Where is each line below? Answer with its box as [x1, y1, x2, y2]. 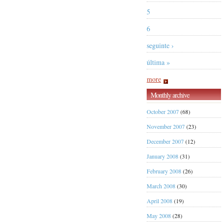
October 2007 [147, 107, 179, 115]
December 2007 [147, 137, 184, 145]
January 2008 [147, 152, 178, 160]
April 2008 [147, 196, 172, 205]
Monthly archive [151, 90, 189, 100]
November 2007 [147, 122, 185, 130]
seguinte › [147, 40, 174, 50]
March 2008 [147, 181, 175, 190]
